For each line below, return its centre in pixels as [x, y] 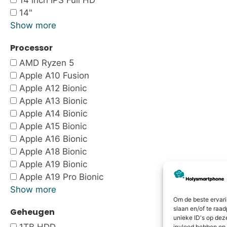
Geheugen [32, 212]
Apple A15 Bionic [53, 126]
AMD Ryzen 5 [47, 63]
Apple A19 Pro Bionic [61, 177]
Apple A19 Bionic [53, 164]
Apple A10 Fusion [54, 75]
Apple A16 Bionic [53, 139]
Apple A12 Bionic [53, 88]
